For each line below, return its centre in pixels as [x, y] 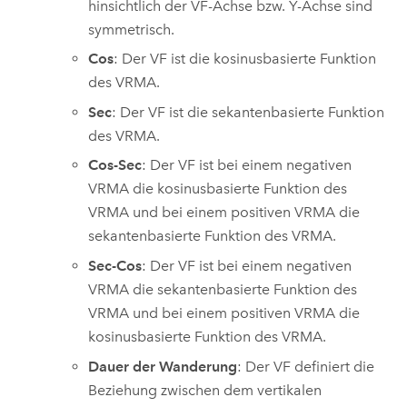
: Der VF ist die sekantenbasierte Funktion [248, 112]
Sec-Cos [115, 266]
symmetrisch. [132, 29]
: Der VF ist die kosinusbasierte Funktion [245, 59]
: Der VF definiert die [306, 366]
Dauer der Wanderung [163, 366]
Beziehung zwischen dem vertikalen [205, 390]
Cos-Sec [115, 165]
